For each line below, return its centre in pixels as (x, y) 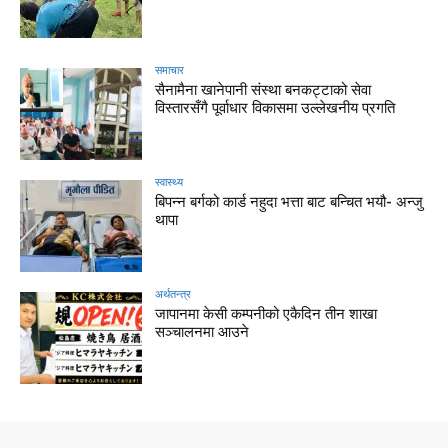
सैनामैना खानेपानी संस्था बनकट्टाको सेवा (263, 90)
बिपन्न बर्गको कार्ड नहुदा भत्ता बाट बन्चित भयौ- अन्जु (289, 202)
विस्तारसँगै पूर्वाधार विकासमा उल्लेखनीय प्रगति (275, 108)
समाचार (170, 70)
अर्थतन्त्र (173, 293)
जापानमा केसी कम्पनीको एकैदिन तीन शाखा (266, 313)
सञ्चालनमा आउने (202, 331)
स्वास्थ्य (169, 182)
